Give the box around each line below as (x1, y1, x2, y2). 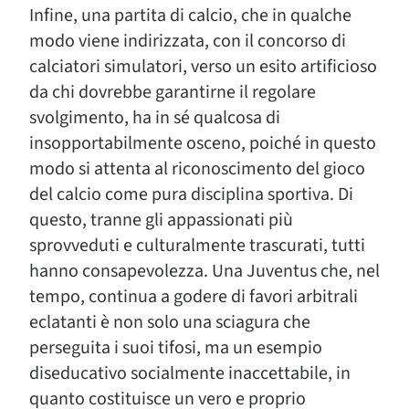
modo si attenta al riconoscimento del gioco (29, 156, 365, 182)
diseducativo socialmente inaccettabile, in (29, 361, 351, 386)
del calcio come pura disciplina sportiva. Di (29, 182, 353, 207)
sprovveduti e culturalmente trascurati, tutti (29, 233, 365, 258)
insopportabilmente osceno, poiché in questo (29, 131, 376, 156)
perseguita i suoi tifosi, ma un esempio (29, 335, 322, 361)
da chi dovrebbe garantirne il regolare (29, 79, 316, 105)
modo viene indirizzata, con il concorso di (29, 28, 346, 54)
